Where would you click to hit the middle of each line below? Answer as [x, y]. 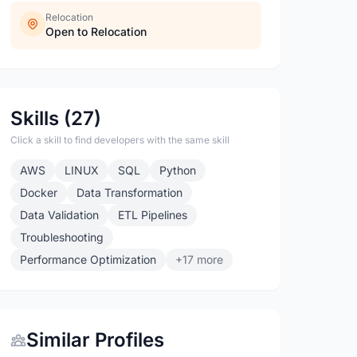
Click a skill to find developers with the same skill [120, 140]
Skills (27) [56, 118]
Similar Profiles [96, 340]
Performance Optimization [88, 259]
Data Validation [60, 215]
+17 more [200, 259]
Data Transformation [130, 192]
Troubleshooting [62, 237]
